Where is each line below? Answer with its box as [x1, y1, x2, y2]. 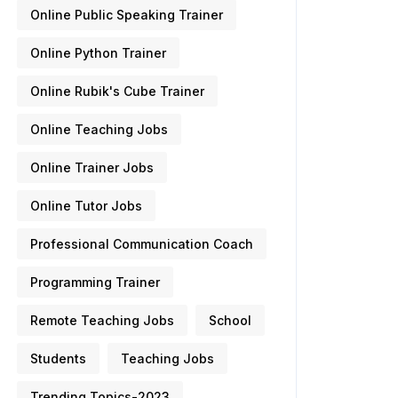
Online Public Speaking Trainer [30, 7, 223, 22]
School [209, 313, 251, 328]
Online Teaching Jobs [30, 122, 168, 137]
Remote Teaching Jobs [30, 313, 174, 328]
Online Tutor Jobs [30, 198, 142, 213]
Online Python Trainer [30, 45, 166, 60]
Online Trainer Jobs [30, 160, 154, 175]
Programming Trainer [30, 275, 160, 290]
